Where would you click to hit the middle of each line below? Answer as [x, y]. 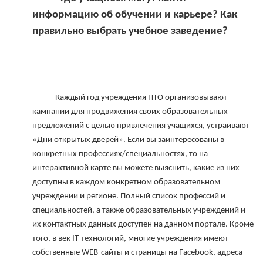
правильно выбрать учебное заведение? [130, 32]
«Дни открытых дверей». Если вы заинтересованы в [128, 140]
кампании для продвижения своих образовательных [130, 112]
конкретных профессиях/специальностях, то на [120, 154]
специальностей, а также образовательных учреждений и [139, 211]
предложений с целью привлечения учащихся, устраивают [141, 126]
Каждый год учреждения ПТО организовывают [44, 98]
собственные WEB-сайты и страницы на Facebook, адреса [137, 253]
